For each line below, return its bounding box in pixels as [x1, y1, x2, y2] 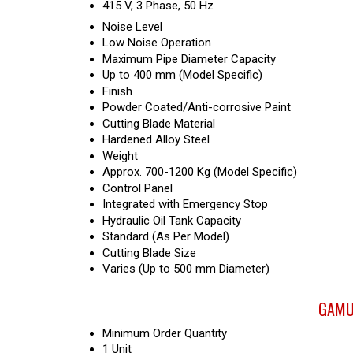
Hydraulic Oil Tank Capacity [102, 214, 241, 228]
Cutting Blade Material [102, 117, 215, 131]
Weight [102, 149, 138, 163]
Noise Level [102, 20, 162, 34]
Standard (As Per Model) [102, 229, 229, 243]
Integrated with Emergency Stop [102, 197, 268, 211]
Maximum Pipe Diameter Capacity [102, 52, 276, 66]
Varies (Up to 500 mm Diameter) [102, 262, 269, 276]
